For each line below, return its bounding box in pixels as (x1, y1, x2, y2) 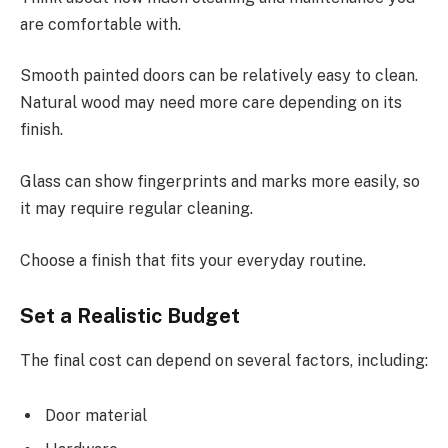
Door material (45, 406, 147, 426)
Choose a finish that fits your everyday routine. (20, 250, 366, 270)
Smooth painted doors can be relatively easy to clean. (20, 66, 418, 86)
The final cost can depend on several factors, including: (20, 350, 428, 370)
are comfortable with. (20, 14, 181, 34)
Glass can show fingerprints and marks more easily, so (20, 171, 420, 191)
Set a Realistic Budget (20, 304, 240, 329)
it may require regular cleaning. (20, 198, 253, 218)
